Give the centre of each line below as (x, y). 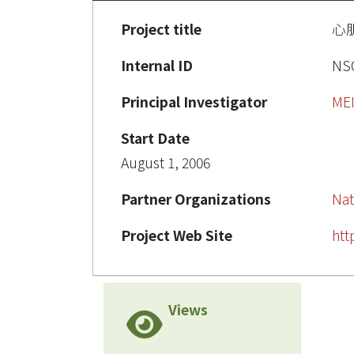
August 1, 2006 (166, 162)
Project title (161, 29)
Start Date (155, 138)
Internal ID (157, 65)
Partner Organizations (196, 199)
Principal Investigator (194, 102)
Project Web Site (177, 235)
